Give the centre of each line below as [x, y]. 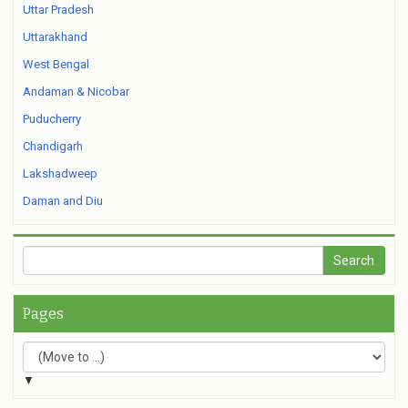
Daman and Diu [63, 201]
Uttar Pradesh [58, 10]
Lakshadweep [60, 173]
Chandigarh [53, 146]
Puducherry [52, 119]
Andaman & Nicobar [76, 92]
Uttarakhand [55, 37]
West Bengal [56, 64]
